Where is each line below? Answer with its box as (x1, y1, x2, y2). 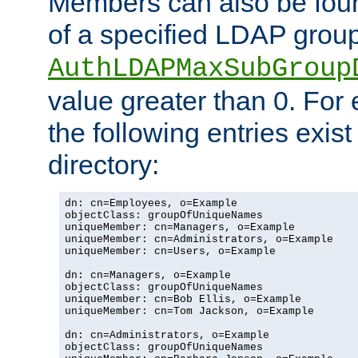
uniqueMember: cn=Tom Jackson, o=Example (65, 304, 314, 317)
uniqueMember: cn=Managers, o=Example (65, 221, 295, 233)
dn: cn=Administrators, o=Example (65, 328, 269, 341)
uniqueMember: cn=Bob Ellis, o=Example (65, 292, 301, 305)
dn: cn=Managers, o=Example (65, 268, 231, 281)
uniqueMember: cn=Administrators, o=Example (65, 233, 333, 245)
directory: (48, 149, 159, 180)
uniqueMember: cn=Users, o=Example (65, 245, 276, 257)
